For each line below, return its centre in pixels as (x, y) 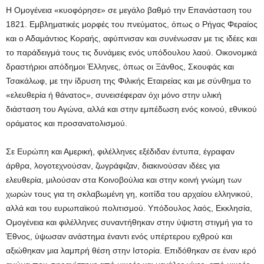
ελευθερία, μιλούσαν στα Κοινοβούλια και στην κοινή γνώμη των (124, 180)
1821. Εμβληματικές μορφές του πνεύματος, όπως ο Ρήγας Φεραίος (132, 24)
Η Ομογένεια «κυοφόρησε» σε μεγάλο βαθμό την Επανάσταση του (129, 10)
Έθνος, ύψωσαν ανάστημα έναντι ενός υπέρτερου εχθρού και (119, 237)
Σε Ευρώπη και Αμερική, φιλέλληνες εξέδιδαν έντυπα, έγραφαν (120, 152)
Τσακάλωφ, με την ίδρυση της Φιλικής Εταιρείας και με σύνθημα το (128, 81)
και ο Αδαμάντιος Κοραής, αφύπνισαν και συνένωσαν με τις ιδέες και (131, 39)
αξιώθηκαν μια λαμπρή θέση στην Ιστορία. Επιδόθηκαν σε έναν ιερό (131, 251)
